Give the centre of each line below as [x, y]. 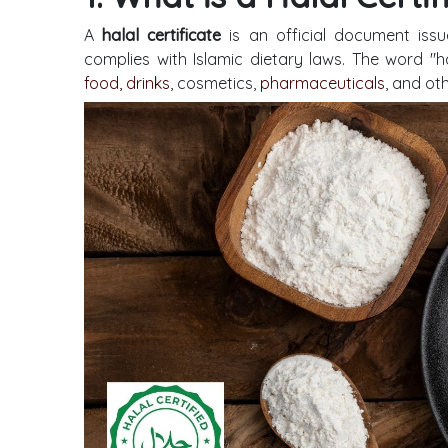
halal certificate [162, 35]
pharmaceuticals [322, 83]
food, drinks [127, 83]
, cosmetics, [215, 83]
